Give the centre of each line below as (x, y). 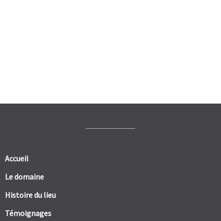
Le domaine (24, 177)
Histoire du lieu (30, 195)
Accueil (17, 159)
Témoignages (28, 213)
